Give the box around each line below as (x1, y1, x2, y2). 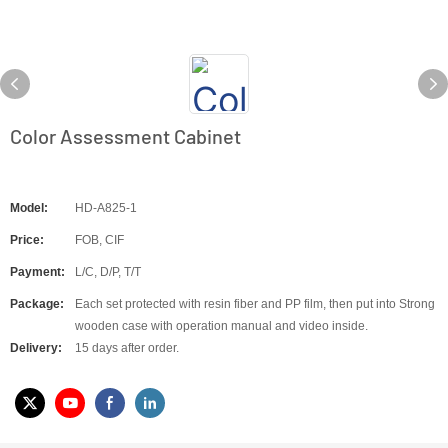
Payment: (10, 265, 65, 279)
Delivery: (10, 341, 62, 355)
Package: (10, 297, 64, 311)
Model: (10, 201, 48, 215)
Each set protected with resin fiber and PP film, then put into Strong (75, 297, 435, 311)
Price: (10, 233, 44, 247)
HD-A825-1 (75, 201, 137, 215)
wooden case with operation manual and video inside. (75, 319, 368, 333)
